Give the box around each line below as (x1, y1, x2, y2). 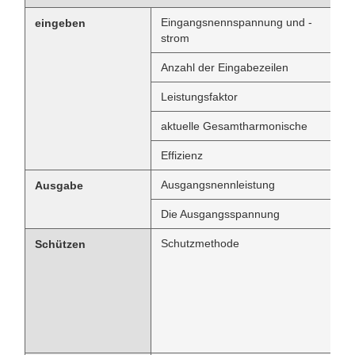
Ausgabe (35, 179, 83, 192)
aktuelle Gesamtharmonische (161, 120, 307, 132)
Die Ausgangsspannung (161, 208, 280, 220)
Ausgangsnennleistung (161, 178, 275, 191)
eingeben (35, 17, 86, 29)
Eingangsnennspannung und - (161, 16, 312, 29)
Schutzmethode (161, 237, 239, 250)
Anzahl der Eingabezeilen (161, 61, 288, 74)
